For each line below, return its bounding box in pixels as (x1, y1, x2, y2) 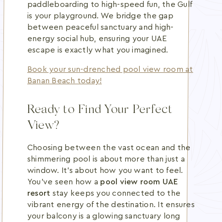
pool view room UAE (100, 178, 178, 186)
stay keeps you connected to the (50, 189, 181, 197)
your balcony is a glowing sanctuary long (27, 212, 180, 220)
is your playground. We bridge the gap (27, 12, 173, 20)
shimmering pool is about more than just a (27, 155, 185, 163)
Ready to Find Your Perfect (27, 104, 173, 116)
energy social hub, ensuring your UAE (27, 35, 167, 43)
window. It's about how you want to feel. (27, 166, 183, 174)
